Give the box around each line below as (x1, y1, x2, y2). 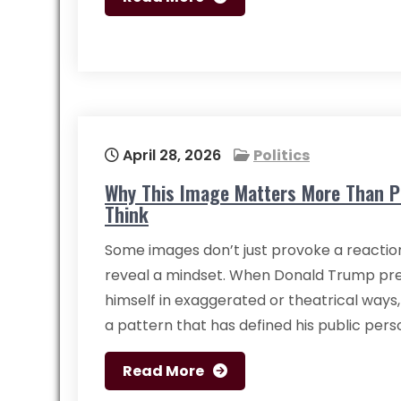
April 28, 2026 (119, 145, 221, 166)
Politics (253, 145, 310, 166)
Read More (123, 361, 204, 381)
